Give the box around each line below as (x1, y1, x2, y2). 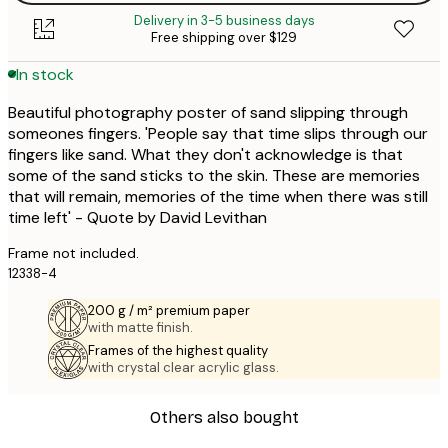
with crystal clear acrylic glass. (88, 359, 279, 377)
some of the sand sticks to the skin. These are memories (8, 165, 420, 187)
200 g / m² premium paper (88, 302, 250, 320)
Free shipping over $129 (151, 29, 297, 47)
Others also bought (149, 408, 299, 428)
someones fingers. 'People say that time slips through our (8, 123, 428, 145)
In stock (16, 63, 74, 85)
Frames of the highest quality (88, 342, 268, 360)
